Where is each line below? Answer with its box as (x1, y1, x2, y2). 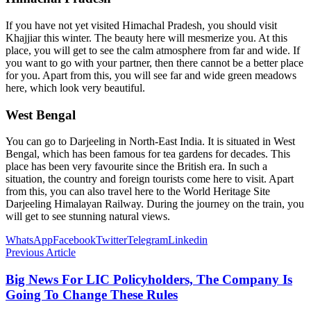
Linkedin (168, 234, 208, 246)
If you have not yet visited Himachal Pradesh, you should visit (6, 19, 277, 31)
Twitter (96, 234, 127, 246)
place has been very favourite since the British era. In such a (6, 160, 267, 173)
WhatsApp (6, 234, 53, 246)
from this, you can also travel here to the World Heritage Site (6, 185, 270, 198)
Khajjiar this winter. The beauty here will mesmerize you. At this (6, 31, 287, 44)
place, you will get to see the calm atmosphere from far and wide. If (6, 44, 300, 56)
